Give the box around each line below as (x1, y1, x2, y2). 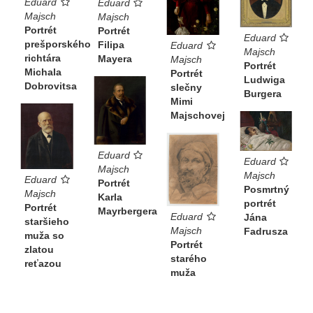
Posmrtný (243, 183, 289, 195)
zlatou (24, 243, 54, 255)
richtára (24, 52, 61, 64)
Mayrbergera (97, 205, 157, 217)
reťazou (24, 257, 61, 269)
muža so (24, 229, 64, 241)
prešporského (24, 38, 91, 50)
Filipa (97, 38, 124, 50)
